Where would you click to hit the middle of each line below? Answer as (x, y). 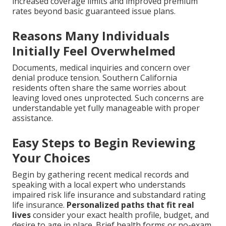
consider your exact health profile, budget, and (120, 215)
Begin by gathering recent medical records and (100, 174)
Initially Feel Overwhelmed (94, 50)
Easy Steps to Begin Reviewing (104, 142)
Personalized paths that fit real (130, 205)
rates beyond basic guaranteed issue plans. (94, 11)
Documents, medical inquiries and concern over (101, 67)
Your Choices (51, 157)
